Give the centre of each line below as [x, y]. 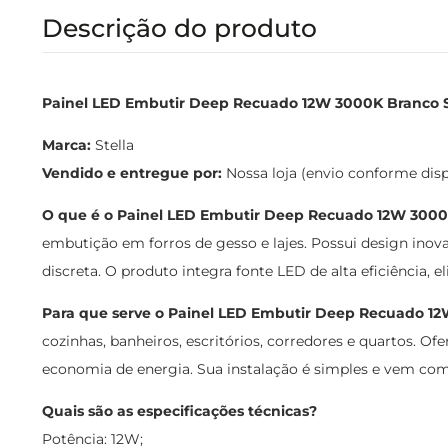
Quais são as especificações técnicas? [179, 411]
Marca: [66, 145]
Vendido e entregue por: [132, 173]
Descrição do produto [179, 28]
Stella [112, 145]
